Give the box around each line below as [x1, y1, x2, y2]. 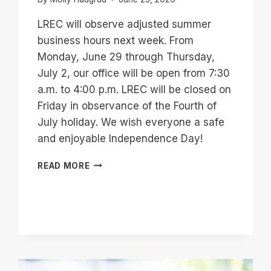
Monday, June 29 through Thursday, [38, 50, 215, 63]
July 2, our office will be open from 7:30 [38, 67, 230, 79]
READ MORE [38, 160, 90, 171]
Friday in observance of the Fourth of [38, 99, 217, 112]
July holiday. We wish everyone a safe [38, 116, 225, 128]
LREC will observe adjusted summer [38, 18, 212, 30]
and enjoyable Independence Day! [38, 132, 203, 145]
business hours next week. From [38, 34, 194, 47]
